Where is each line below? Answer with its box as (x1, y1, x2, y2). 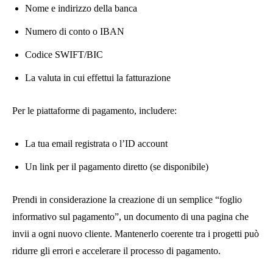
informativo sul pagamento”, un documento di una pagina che (12, 211, 249, 222)
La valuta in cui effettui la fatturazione (25, 73, 171, 83)
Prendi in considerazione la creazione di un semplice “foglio (12, 194, 242, 205)
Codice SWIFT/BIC (25, 49, 103, 60)
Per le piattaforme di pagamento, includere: (12, 105, 177, 116)
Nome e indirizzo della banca (25, 3, 137, 14)
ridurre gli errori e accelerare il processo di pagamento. (12, 246, 221, 257)
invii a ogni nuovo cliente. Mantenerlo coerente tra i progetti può (12, 229, 259, 239)
